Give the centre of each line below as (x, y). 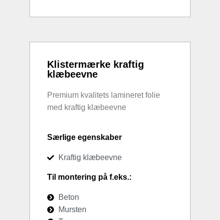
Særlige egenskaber (84, 137)
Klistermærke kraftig (96, 65)
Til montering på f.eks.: (89, 177)
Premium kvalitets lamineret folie (104, 95)
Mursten (72, 210)
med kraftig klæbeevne (87, 108)
